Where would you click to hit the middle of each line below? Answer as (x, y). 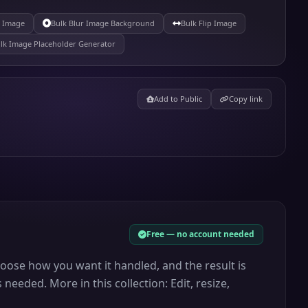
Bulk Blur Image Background (103, 23)
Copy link (245, 99)
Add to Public (178, 99)
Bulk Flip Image (209, 23)
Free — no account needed (200, 234)
